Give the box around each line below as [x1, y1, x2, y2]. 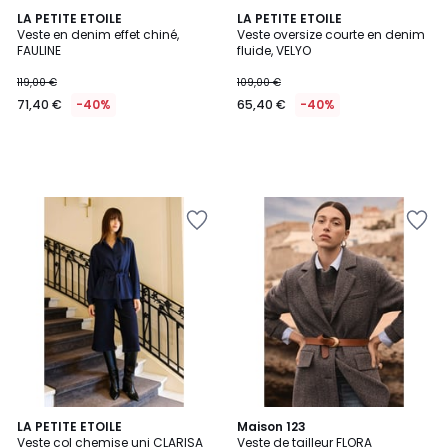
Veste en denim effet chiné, [17, 26, 179, 43]
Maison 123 [237, 418, 306, 435]
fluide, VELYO [237, 42, 311, 59]
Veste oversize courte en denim [237, 26, 425, 43]
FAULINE [17, 42, 61, 59]
